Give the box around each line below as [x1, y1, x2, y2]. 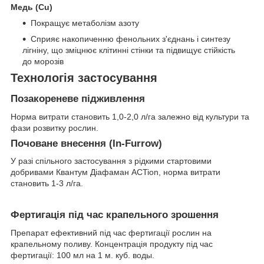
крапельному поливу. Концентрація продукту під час [11, 239, 213, 249]
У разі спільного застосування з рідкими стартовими [11, 156, 212, 166]
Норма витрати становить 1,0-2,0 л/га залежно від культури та [11, 111, 249, 121]
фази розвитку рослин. [11, 123, 101, 133]
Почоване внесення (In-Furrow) [11, 137, 162, 149]
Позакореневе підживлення [11, 93, 145, 104]
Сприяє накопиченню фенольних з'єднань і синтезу [31, 34, 230, 44]
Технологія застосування [11, 71, 157, 85]
